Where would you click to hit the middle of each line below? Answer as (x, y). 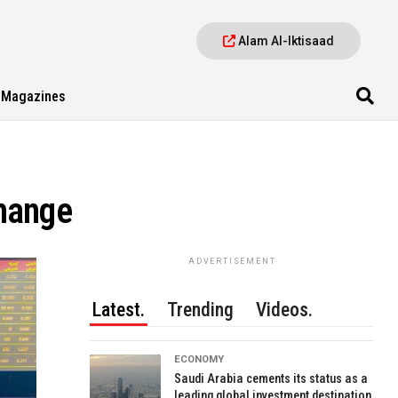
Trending (201, 310)
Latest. (119, 310)
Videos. (285, 310)
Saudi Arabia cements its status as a (271, 379)
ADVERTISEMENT (232, 261)
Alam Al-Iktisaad (285, 41)
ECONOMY (199, 359)
